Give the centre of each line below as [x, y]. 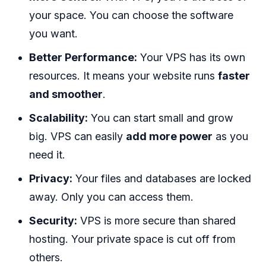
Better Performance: [83, 58]
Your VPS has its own [191, 58]
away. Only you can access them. [112, 197]
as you [231, 137]
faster [234, 76]
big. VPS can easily [78, 137]
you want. [54, 34]
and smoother [66, 94]
